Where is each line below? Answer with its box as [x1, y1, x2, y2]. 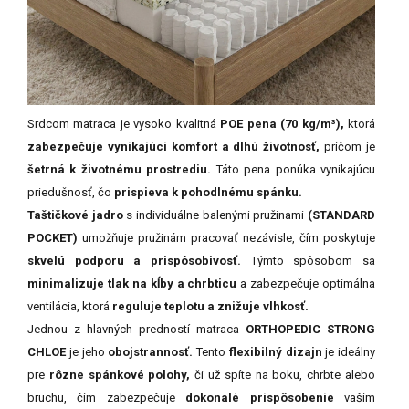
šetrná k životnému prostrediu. [27, 162, 212, 176]
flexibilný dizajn [225, 344, 322, 359]
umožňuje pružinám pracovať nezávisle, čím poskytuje [78, 230, 375, 245]
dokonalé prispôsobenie [185, 390, 334, 404]
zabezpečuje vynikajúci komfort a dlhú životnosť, [27, 139, 320, 153]
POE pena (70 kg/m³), [220, 116, 344, 131]
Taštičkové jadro [27, 207, 123, 222]
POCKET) [27, 230, 78, 245]
